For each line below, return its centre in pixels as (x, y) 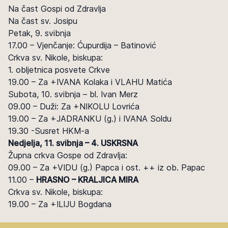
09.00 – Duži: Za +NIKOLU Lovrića (74, 106)
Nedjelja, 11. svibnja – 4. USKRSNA (73, 143)
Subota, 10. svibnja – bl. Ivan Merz (73, 94)
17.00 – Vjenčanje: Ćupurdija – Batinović (82, 45)
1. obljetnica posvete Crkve (59, 70)
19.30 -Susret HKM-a (49, 131)
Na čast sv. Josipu (43, 21)
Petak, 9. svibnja (39, 33)
